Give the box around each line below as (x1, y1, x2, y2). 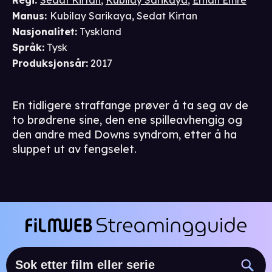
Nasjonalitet (12, 25, 75, 38)
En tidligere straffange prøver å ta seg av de (12, 98, 248, 113)
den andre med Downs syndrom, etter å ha (12, 127, 237, 142)
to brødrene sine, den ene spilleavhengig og (12, 113, 242, 127)
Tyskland (80, 25, 121, 38)
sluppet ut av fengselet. (12, 142, 137, 157)
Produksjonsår (12, 57, 86, 70)
